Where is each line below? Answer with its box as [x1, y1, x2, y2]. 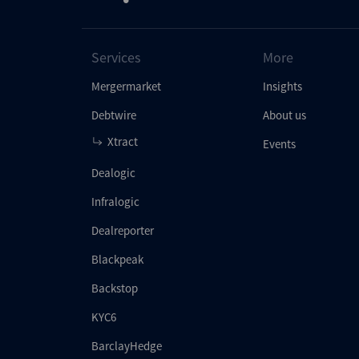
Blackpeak [91, 252, 143, 267]
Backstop [91, 280, 138, 296]
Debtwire [91, 107, 136, 123]
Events [262, 136, 296, 151]
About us [262, 107, 306, 123]
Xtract [107, 134, 138, 149]
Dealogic [91, 165, 135, 180]
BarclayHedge [91, 338, 162, 353]
